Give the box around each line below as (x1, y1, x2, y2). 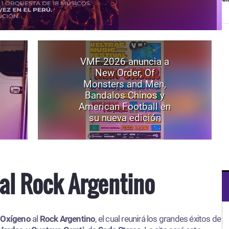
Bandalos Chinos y (85, 89, 165, 101)
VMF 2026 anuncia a (80, 56, 169, 67)
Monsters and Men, (83, 78, 166, 90)
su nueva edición (88, 112, 161, 124)
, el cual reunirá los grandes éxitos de (95, 214, 221, 224)
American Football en (79, 101, 171, 112)
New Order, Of (95, 67, 155, 79)
